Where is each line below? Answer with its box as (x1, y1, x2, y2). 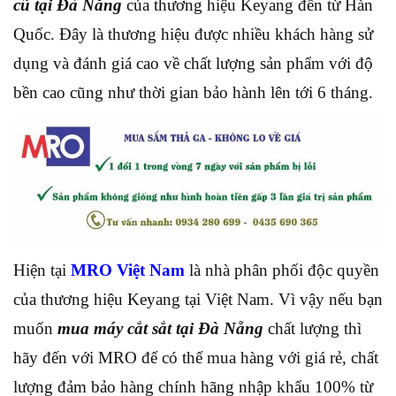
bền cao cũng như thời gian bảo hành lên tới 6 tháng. (13, 83, 373, 102)
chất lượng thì (263, 318, 362, 338)
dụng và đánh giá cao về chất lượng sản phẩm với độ (13, 54, 373, 72)
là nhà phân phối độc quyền (185, 260, 379, 279)
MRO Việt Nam (71, 260, 185, 279)
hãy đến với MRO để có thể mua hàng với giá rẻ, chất (13, 347, 378, 367)
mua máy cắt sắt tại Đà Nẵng (57, 318, 263, 338)
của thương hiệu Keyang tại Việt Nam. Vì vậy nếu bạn (13, 289, 383, 308)
